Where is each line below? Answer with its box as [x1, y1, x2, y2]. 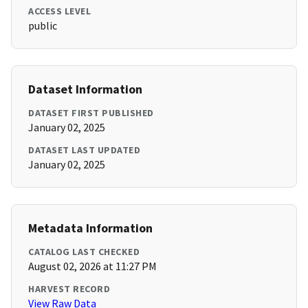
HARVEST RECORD [28, 283, 110, 296]
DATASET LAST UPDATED [28, 144, 140, 157]
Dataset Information [28, 81, 142, 98]
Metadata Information [28, 220, 153, 236]
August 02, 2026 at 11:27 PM [28, 259, 157, 274]
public [28, 19, 57, 33]
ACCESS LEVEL [28, 5, 91, 18]
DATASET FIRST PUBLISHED [28, 107, 154, 120]
